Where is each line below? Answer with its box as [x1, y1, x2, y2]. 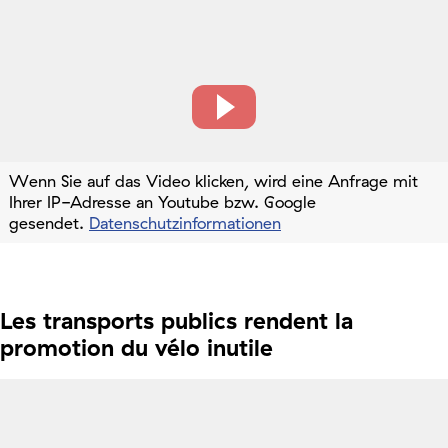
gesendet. [9, 212, 89, 233]
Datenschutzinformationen [89, 212, 281, 233]
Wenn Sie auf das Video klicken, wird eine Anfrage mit [9, 170, 418, 191]
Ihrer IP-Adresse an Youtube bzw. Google [9, 191, 316, 212]
